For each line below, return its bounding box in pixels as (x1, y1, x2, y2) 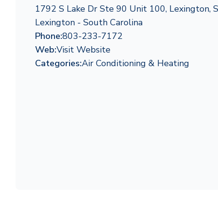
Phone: (35, 30, 62, 42)
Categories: (35, 57, 82, 69)
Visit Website (56, 44, 110, 55)
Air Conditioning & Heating (82, 57, 189, 69)
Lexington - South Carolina (35, 17, 143, 28)
